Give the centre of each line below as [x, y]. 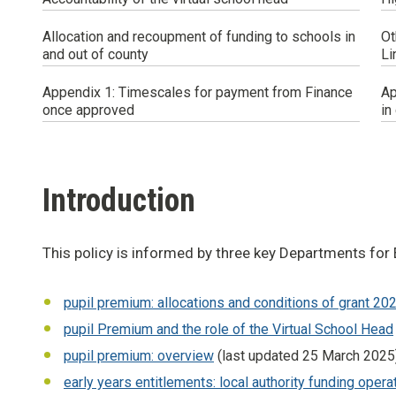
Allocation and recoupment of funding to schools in [199, 37]
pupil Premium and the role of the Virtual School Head [228, 330]
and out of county [95, 55]
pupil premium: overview [139, 356]
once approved [88, 110]
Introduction [119, 201]
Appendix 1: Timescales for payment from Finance [198, 93]
